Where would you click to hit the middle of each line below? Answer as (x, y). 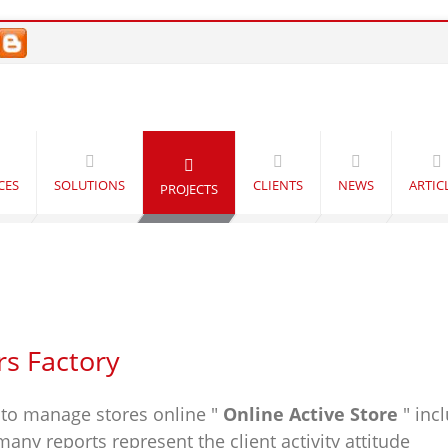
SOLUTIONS (89, 184)
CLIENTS (278, 184)
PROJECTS (189, 188)
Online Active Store (310, 413)
